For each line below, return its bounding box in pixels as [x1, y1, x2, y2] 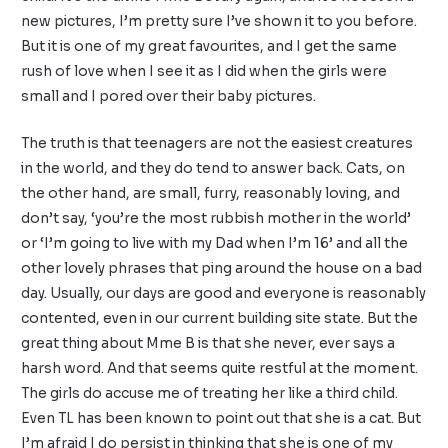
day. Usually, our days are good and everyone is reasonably [21, 284, 427, 302]
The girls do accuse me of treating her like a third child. [21, 384, 399, 402]
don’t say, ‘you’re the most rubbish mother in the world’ [21, 209, 412, 227]
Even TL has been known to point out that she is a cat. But [21, 409, 422, 427]
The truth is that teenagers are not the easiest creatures [21, 134, 414, 152]
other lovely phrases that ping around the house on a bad [21, 259, 423, 277]
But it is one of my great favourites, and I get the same [21, 38, 398, 56]
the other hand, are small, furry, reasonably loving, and [21, 184, 401, 202]
